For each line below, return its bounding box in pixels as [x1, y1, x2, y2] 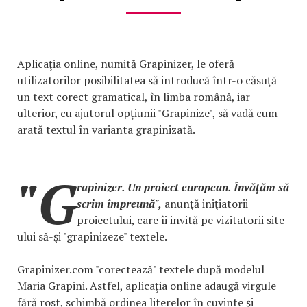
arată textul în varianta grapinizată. [17, 122, 195, 137]
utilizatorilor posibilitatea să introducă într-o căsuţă [17, 73, 277, 88]
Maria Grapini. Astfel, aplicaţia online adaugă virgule [17, 278, 276, 293]
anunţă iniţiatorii [162, 196, 248, 211]
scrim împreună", [77, 196, 162, 211]
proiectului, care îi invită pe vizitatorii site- [77, 212, 289, 228]
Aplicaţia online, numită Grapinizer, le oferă [17, 56, 234, 71]
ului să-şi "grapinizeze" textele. [17, 229, 167, 244]
